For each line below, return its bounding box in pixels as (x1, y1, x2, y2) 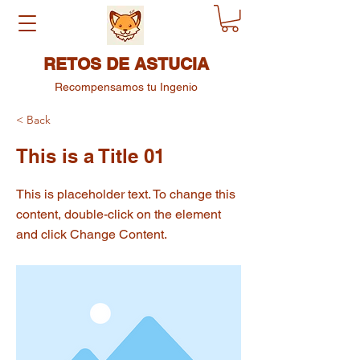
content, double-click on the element (16, 206, 221, 222)
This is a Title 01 (16, 144, 165, 167)
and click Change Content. (16, 226, 167, 242)
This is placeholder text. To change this (16, 186, 235, 202)
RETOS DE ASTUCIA (43, 53, 209, 74)
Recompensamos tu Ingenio (54, 80, 198, 93)
